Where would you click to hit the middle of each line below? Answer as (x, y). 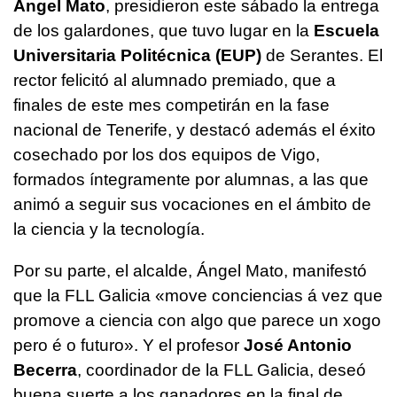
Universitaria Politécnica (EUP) (137, 56)
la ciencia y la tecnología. (109, 230)
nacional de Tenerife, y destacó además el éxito (195, 130)
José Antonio (298, 346)
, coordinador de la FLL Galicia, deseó (222, 370)
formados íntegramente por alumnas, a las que (191, 180)
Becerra (45, 370)
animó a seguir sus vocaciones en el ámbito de (192, 205)
